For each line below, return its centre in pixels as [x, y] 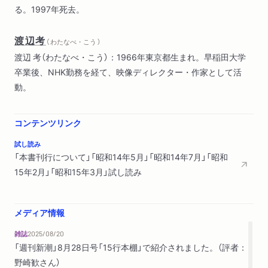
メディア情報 [39, 213]
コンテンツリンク [48, 123]
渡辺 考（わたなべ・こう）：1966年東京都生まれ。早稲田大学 [130, 57]
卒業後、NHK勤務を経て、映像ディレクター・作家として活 [128, 72]
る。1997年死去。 [49, 9]
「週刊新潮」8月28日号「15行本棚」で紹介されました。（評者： [131, 247]
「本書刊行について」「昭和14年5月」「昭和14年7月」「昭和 [121, 157]
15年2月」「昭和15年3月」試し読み [78, 172]
